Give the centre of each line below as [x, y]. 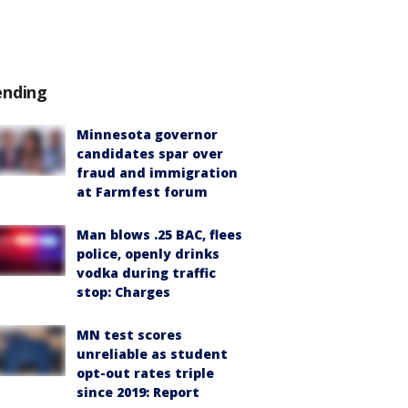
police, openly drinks [148, 254]
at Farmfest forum [142, 192]
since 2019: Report [138, 392]
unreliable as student [152, 354]
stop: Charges [123, 292]
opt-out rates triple [145, 373]
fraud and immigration [157, 173]
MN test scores [129, 335]
